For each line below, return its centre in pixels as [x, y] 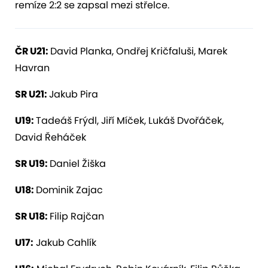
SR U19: [32, 163]
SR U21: [32, 94]
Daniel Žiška [78, 163]
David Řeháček [51, 137]
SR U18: [32, 216]
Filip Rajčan [77, 216]
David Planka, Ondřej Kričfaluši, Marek [139, 51]
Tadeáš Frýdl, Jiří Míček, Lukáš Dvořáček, [130, 120]
